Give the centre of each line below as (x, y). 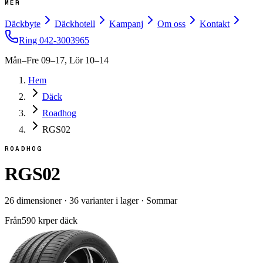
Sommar (162, 200)
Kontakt (215, 24)
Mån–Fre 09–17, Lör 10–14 (57, 60)
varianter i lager (109, 200)
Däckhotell (75, 24)
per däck (62, 220)
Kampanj (126, 24)
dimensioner (38, 200)
